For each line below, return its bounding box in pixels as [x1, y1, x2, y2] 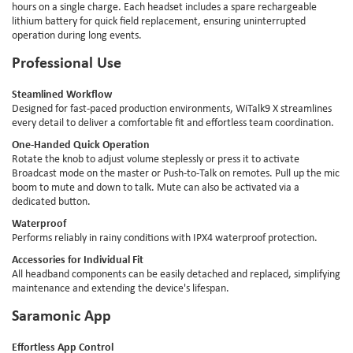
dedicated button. [12, 193, 91, 208]
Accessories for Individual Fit [12, 251, 143, 266]
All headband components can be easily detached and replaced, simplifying [12, 266, 340, 281]
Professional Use [12, 50, 121, 72]
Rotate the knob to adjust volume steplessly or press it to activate [12, 150, 299, 165]
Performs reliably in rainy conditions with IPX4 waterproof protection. [12, 229, 318, 244]
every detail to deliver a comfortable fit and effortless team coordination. [12, 114, 334, 129]
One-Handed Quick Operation [12, 136, 150, 151]
